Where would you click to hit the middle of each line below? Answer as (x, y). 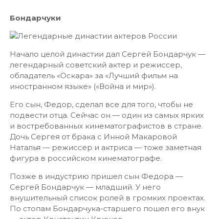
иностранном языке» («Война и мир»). (83, 86)
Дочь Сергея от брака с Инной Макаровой (93, 137)
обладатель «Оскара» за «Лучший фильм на (94, 76)
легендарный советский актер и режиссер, (96, 65)
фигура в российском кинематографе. (86, 158)
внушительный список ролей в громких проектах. (108, 198)
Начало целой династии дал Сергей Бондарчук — (108, 54)
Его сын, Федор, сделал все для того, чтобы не (101, 104)
